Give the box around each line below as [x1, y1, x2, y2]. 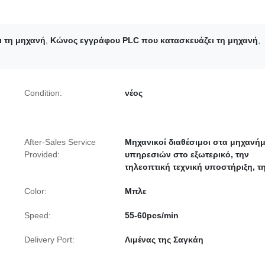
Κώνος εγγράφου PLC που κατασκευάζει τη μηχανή [50, 35, 258, 45]
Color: [24, 186, 47, 196]
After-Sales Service [24, 137, 96, 147]
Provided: [24, 150, 60, 159]
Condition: [24, 88, 62, 98]
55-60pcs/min [125, 211, 179, 220]
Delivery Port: [24, 235, 75, 244]
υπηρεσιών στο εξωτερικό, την [125, 150, 249, 159]
